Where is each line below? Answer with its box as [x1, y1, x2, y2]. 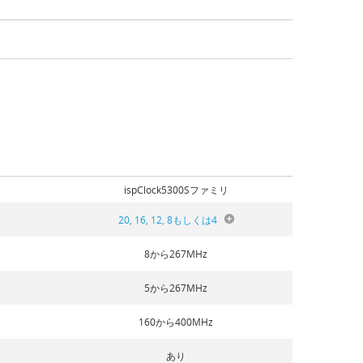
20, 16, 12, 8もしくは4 [118, 212, 218, 226]
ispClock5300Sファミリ [123, 182, 228, 196]
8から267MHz [144, 246, 208, 260]
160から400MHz [139, 314, 214, 328]
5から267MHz [144, 280, 208, 294]
